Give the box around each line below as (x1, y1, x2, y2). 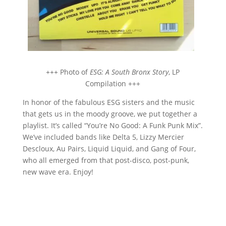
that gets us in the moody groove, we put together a (22, 109, 197, 119)
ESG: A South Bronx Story (88, 67, 169, 77)
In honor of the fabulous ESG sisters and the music (22, 97, 195, 107)
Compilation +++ (85, 79, 141, 89)
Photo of (60, 67, 88, 77)
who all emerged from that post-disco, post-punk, (22, 155, 189, 165)
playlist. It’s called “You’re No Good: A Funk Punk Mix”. (22, 121, 203, 131)
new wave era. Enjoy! (22, 167, 93, 177)
